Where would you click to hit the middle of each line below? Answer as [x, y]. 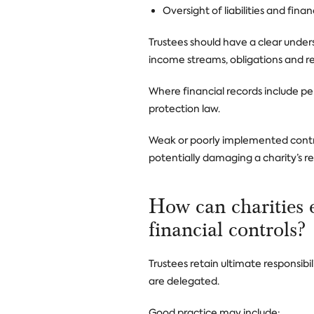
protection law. [184, 109]
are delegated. [184, 281]
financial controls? [230, 230]
